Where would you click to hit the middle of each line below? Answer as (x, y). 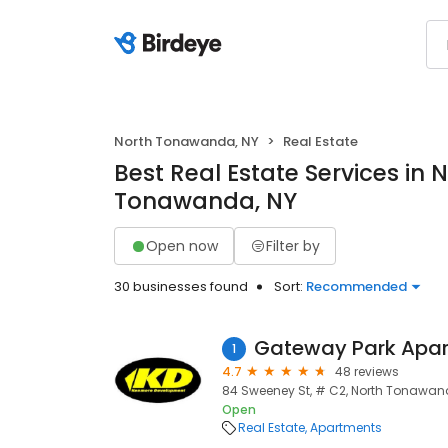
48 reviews (367, 371)
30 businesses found (181, 286)
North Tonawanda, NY (186, 141)
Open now (182, 245)
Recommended (356, 286)
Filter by (293, 245)
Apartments (346, 427)
